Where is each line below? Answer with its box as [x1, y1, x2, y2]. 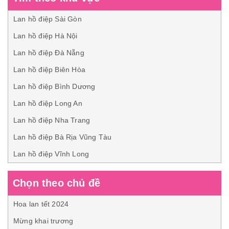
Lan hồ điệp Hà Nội [13, 32, 78, 40]
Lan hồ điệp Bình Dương [13, 82, 96, 91]
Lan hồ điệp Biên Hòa [13, 65, 85, 74]
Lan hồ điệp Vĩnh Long [13, 150, 89, 158]
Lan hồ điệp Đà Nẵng [13, 49, 84, 57]
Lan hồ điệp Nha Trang [13, 116, 90, 125]
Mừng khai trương [13, 217, 74, 225]
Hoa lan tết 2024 [13, 200, 69, 209]
